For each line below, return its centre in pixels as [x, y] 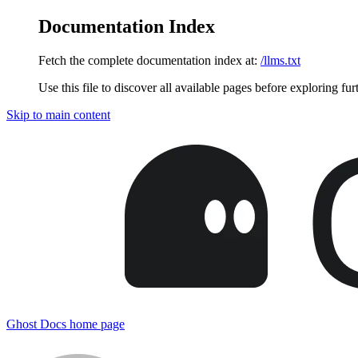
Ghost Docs [36, 324]
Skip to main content [58, 114]
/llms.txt [280, 60]
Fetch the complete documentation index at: [148, 60]
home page [95, 324]
